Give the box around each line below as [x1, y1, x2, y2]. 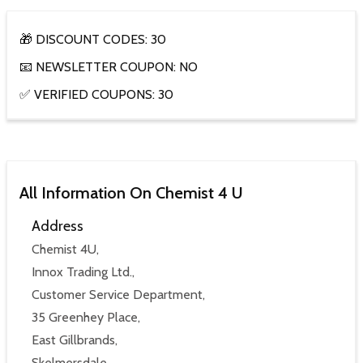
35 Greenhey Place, [32, 309, 140, 325]
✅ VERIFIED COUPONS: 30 [19, 87, 173, 103]
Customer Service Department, [32, 286, 205, 302]
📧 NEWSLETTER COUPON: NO [19, 59, 198, 75]
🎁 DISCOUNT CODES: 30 [19, 32, 166, 48]
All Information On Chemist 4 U [19, 183, 243, 203]
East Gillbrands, [32, 331, 117, 348]
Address [32, 217, 83, 236]
